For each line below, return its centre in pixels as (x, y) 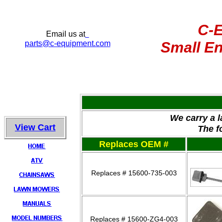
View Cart (35, 127)
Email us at (65, 34)
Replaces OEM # (134, 144)
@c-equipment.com (76, 43)
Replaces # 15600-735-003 (134, 173)
